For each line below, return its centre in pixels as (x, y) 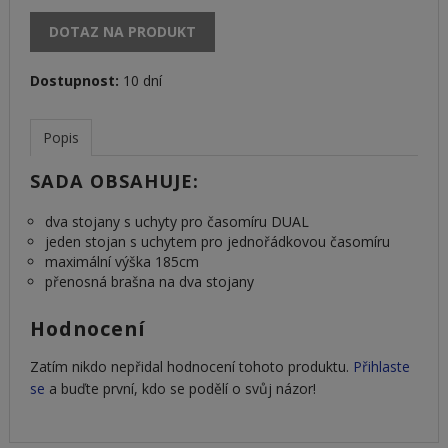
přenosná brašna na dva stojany (149, 282)
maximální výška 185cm (121, 262)
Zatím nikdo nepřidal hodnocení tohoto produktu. (191, 367)
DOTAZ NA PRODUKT (122, 32)
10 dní (140, 81)
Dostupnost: (74, 81)
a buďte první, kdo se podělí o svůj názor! (180, 389)
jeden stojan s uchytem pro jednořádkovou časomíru (217, 242)
